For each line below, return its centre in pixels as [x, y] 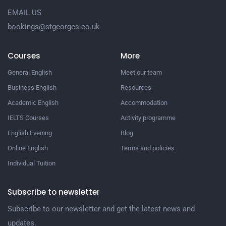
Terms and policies [148, 148]
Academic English [33, 103]
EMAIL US [24, 13]
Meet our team [141, 73]
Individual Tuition [32, 163]
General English [30, 73]
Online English [28, 148]
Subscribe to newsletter [54, 192]
